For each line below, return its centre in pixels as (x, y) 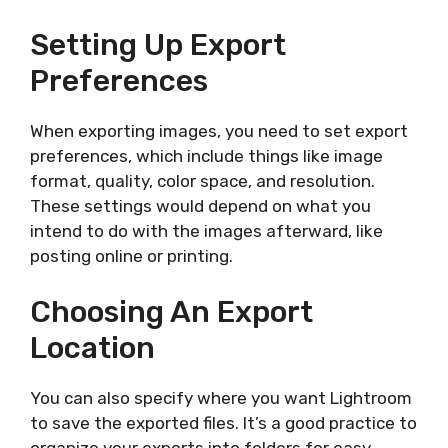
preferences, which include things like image (206, 155)
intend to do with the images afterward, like (206, 230)
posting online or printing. (131, 255)
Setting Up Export (158, 44)
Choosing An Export (171, 312)
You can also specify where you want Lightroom (221, 398)
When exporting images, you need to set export (219, 130)
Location (92, 348)
